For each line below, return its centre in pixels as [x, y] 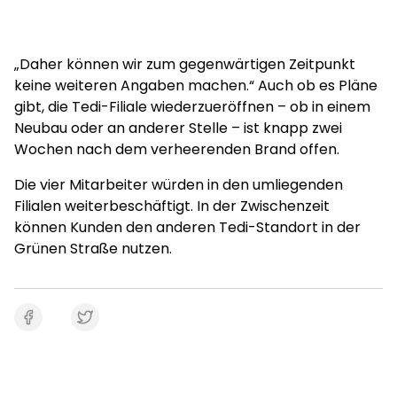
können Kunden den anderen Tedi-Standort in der [187, 227]
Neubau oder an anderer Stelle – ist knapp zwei [178, 128]
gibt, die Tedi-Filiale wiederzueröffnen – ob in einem [192, 107]
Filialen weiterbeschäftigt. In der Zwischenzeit [172, 206]
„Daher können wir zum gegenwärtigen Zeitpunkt [185, 64]
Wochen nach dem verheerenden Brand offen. [177, 149]
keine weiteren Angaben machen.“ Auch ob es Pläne [196, 86]
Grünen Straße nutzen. [93, 249]
